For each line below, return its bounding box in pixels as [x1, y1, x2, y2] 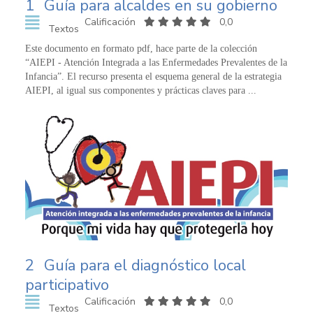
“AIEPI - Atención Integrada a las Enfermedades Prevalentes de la [25, 57, 287, 68]
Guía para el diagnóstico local [44, 255, 246, 277]
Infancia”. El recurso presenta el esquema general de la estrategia [25, 71, 282, 82]
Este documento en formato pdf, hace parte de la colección [25, 43, 257, 54]
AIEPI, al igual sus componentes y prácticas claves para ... [25, 85, 256, 96]
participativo [25, 275, 109, 296]
